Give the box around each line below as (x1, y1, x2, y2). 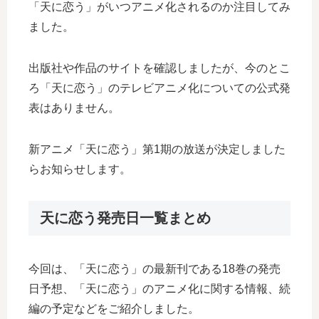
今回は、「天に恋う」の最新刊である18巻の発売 (28, 262, 281, 275)
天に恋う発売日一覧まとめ (40, 210, 211, 226)
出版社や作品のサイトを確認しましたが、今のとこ (28, 62, 291, 75)
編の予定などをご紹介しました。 (28, 302, 199, 315)
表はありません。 (28, 102, 120, 115)
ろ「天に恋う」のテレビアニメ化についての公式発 (28, 82, 291, 95)
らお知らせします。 (28, 163, 131, 176)
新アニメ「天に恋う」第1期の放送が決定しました (28, 143, 286, 156)
